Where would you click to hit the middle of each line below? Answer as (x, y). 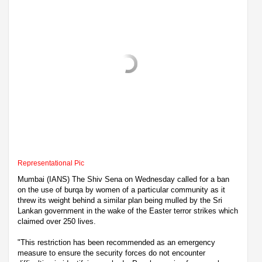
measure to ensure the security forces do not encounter (111, 253)
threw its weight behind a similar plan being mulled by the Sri (120, 200)
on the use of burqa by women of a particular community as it (121, 189)
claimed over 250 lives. (57, 221)
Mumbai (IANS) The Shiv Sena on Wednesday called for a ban (123, 179)
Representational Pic (51, 163)
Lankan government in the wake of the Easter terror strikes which (128, 211)
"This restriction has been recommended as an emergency (116, 242)
